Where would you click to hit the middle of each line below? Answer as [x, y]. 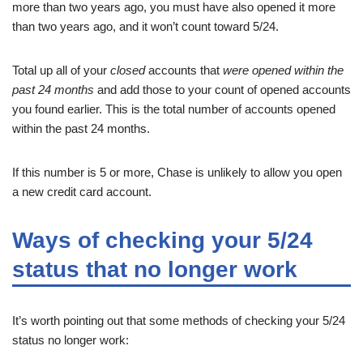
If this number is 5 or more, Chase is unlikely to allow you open [177, 172]
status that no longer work [155, 269]
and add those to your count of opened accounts [222, 89]
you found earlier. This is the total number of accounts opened [174, 109]
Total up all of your [61, 70]
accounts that [184, 70]
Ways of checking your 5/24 [162, 240]
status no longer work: [70, 340]
